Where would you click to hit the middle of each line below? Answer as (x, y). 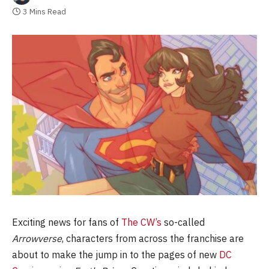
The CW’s (141, 222)
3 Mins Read (44, 12)
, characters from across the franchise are (153, 238)
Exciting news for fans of (67, 222)
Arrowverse (37, 238)
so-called (183, 222)
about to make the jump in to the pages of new (116, 254)
